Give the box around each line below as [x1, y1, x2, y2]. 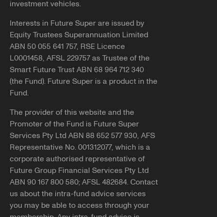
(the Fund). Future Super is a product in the [10, 76, 157, 87]
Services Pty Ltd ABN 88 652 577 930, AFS [10, 130, 155, 141]
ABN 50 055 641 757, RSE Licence [10, 41, 125, 52]
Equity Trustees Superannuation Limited [10, 30, 148, 41]
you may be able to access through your [10, 200, 149, 211]
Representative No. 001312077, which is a [10, 142, 150, 153]
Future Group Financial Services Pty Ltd [10, 165, 149, 176]
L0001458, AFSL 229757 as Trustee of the [10, 53, 150, 64]
